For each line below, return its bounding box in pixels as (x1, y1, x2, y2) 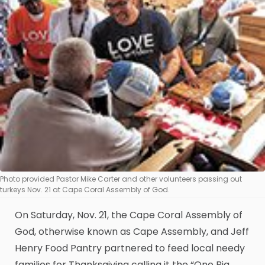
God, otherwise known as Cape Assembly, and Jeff (15, 225, 249, 239)
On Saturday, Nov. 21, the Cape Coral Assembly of (15, 208, 243, 222)
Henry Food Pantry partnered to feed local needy (15, 241, 245, 256)
